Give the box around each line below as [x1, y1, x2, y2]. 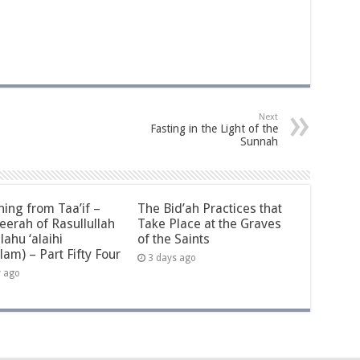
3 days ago [148, 252, 197, 264]
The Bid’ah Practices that [137, 201, 283, 216]
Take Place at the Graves [137, 216, 282, 231]
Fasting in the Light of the [149, 122, 278, 135]
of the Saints [137, 231, 211, 247]
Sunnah [239, 135, 278, 148]
